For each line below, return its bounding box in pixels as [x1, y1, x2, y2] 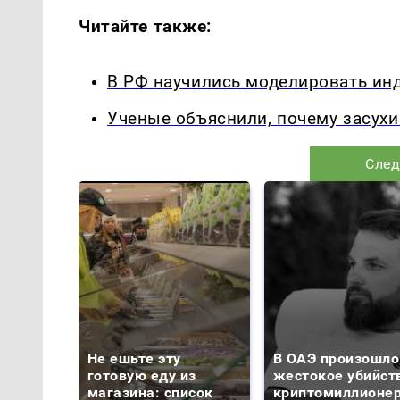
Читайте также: [79, 16, 212, 37]
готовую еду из [87, 366, 196, 384]
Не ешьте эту [87, 349, 181, 367]
